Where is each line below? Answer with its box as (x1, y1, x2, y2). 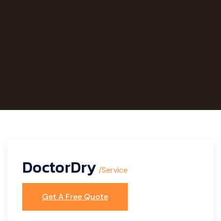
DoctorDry (22, 155, 96, 179)
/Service (99, 165, 128, 175)
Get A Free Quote (42, 191, 108, 202)
